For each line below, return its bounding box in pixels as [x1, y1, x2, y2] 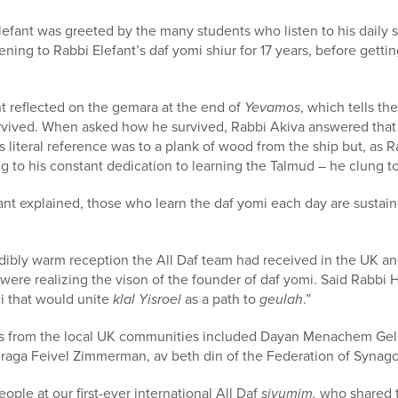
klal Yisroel [113, 288, 181, 309]
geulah [259, 288, 303, 309]
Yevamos [244, 96, 300, 117]
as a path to [181, 288, 259, 309]
